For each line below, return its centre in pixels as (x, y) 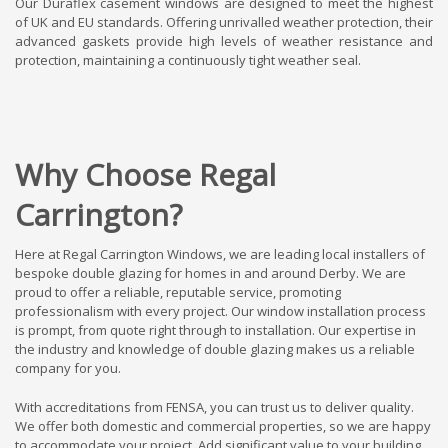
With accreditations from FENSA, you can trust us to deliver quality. (214, 406)
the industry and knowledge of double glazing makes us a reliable (215, 348)
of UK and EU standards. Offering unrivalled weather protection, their (224, 21)
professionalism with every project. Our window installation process (220, 310)
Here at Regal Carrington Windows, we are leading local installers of (220, 253)
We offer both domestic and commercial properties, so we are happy (223, 425)
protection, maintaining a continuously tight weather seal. (188, 59)
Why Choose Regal (145, 174)
